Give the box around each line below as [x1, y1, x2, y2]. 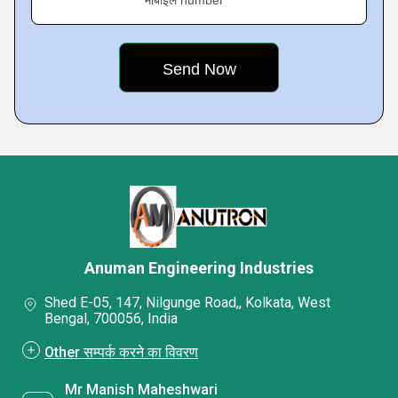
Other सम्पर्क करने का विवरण [44, 344, 198, 362]
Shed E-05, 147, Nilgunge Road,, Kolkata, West [44, 294, 330, 311]
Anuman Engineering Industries [84, 259, 314, 277]
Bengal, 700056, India [44, 310, 178, 327]
